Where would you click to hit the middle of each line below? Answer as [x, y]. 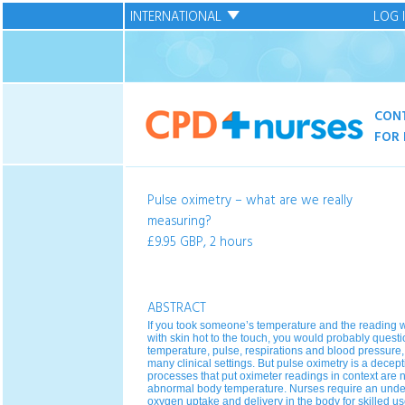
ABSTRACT [177, 309]
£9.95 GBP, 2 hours [200, 243]
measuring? [179, 222]
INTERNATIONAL [176, 18]
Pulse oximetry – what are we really [250, 201]
